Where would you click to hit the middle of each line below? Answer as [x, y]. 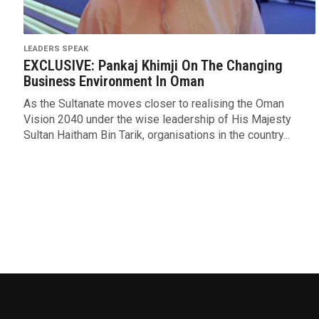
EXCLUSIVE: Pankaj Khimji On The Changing [153, 66]
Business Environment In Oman [114, 82]
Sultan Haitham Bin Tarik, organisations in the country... [156, 135]
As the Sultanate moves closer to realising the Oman [153, 104]
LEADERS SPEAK [56, 49]
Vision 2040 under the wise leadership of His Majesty [157, 120]
